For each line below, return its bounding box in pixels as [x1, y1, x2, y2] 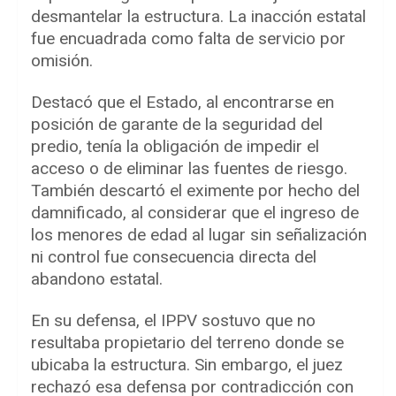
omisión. [31, 50, 93, 72]
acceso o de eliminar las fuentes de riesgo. [31, 158, 347, 179]
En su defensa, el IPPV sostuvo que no [31, 310, 316, 331]
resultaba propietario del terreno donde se [31, 332, 344, 354]
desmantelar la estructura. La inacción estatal [31, 6, 366, 27]
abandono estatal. [31, 269, 163, 290]
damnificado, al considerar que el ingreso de [31, 202, 359, 224]
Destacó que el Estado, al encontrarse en [31, 92, 334, 113]
